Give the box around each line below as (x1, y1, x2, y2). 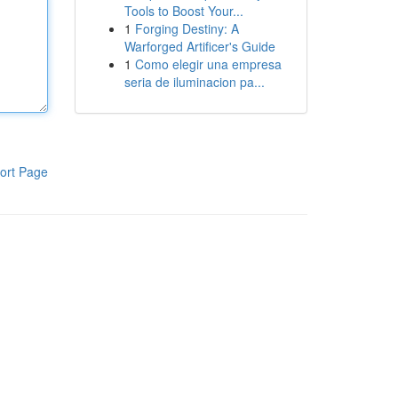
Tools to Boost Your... (123, 2, 243, 20)
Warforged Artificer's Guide (123, 37, 275, 55)
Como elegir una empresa (134, 55, 282, 73)
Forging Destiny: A (134, 20, 239, 37)
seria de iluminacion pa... (123, 73, 265, 91)
